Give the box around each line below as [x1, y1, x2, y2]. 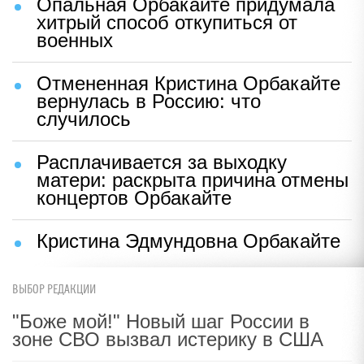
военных [37, 28, 113, 51]
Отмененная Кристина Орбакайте [37, 71, 340, 94]
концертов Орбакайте [37, 186, 232, 209]
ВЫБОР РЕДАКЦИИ [12, 283, 96, 297]
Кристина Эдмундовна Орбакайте [37, 229, 340, 252]
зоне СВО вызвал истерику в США [12, 328, 323, 350]
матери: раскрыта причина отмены [37, 168, 349, 191]
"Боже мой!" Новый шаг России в [12, 310, 310, 332]
